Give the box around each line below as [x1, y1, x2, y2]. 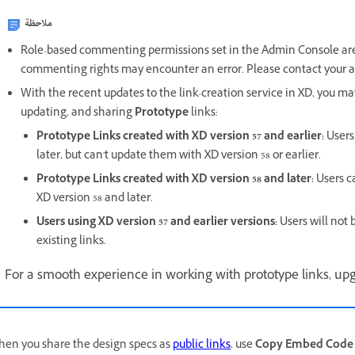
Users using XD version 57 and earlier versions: [36, 214, 277, 232]
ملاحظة [25, 13, 52, 34]
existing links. [36, 233, 106, 251]
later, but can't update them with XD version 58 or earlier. [36, 147, 321, 166]
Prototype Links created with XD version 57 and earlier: [36, 128, 324, 147]
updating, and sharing [21, 105, 135, 123]
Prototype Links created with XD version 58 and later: [36, 171, 314, 189]
